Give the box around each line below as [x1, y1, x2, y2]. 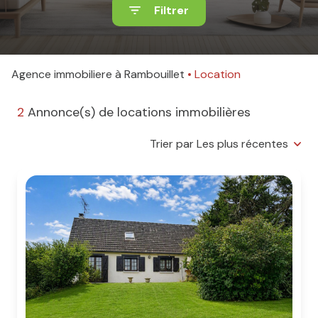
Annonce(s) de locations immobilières [24, 104, 251, 121]
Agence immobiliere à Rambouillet [19, 67, 185, 82]
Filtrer [154, 2, 189, 18]
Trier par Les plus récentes [150, 136, 288, 151]
